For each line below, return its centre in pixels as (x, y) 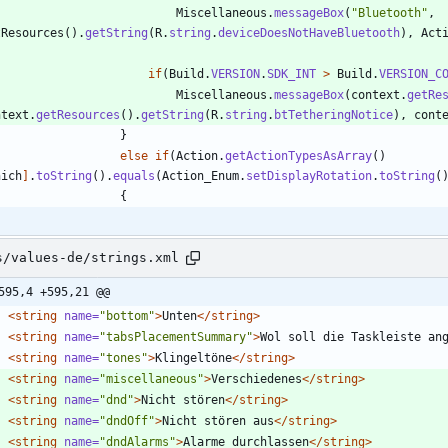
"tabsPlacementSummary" (176, 336)
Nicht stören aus (218, 420)
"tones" (123, 357)
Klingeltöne (193, 357)
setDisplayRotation (309, 175)
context (375, 94)
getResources (78, 114)
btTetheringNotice (333, 114)
